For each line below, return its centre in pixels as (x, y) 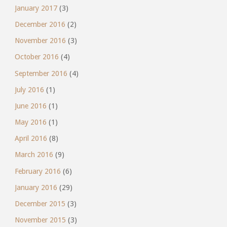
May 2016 (30, 122)
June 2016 (30, 106)
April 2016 (31, 139)
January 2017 (36, 8)
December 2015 (40, 204)
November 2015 (40, 220)
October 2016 (36, 57)
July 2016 (29, 89)
